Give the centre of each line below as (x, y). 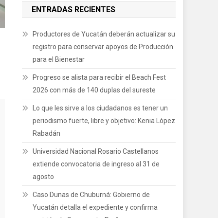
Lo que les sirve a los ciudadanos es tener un (100, 108)
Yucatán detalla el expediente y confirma (95, 207)
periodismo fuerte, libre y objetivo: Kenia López (104, 120)
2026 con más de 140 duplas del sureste (94, 90)
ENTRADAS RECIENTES (74, 9)
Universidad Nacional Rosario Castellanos (96, 151)
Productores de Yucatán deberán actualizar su (104, 34)
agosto (44, 176)
